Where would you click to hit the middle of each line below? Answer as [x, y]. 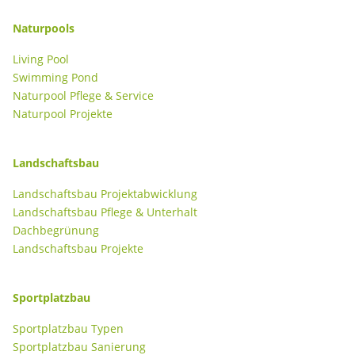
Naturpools [44, 28]
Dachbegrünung [56, 230]
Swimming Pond [55, 77]
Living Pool [41, 59]
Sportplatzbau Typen [68, 328]
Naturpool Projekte [63, 113]
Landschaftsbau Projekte [78, 248]
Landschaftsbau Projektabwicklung [105, 193]
